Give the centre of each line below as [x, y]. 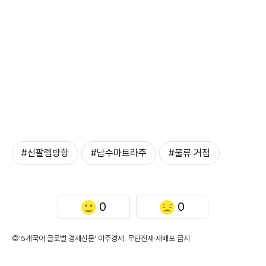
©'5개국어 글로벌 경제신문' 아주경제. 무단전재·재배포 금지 [101, 238]
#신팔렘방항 [45, 153]
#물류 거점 [189, 153]
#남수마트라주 [119, 153]
